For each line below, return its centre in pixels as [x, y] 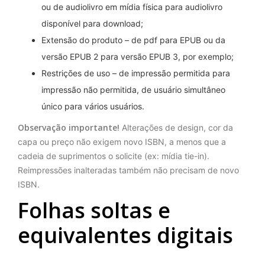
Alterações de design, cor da [176, 128]
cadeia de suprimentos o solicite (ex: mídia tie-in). [114, 156]
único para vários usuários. [93, 106]
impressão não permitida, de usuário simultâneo [133, 90]
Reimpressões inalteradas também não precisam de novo [128, 170]
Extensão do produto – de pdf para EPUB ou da [133, 40]
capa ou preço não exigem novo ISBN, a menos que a [122, 142]
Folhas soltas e [94, 210]
